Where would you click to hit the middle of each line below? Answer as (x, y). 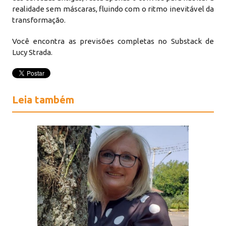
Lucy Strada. (33, 52)
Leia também (43, 100)
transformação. (39, 20)
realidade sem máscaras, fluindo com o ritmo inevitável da (113, 9)
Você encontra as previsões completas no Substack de (113, 41)
